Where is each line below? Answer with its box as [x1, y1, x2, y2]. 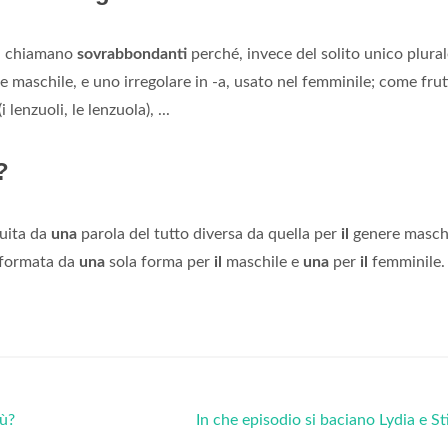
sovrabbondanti [77, 46, 187, 63]
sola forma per [105, 254, 214, 271]
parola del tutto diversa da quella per [77, 226, 341, 243]
